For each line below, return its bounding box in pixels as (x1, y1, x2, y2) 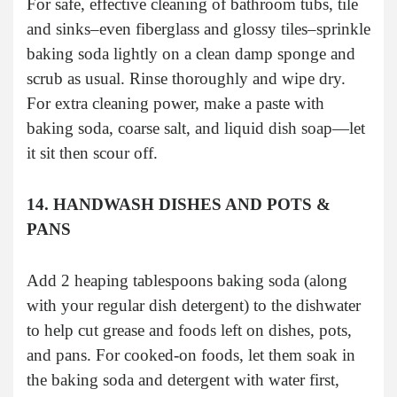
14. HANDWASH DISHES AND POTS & (27, 194, 331, 214)
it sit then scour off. (27, 143, 158, 162)
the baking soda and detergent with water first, (27, 370, 339, 389)
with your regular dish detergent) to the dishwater (27, 295, 361, 315)
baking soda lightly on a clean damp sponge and (27, 43, 355, 63)
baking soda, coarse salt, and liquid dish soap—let (27, 118, 365, 137)
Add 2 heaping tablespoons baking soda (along (27, 270, 347, 290)
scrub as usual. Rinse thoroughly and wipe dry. (27, 68, 346, 88)
